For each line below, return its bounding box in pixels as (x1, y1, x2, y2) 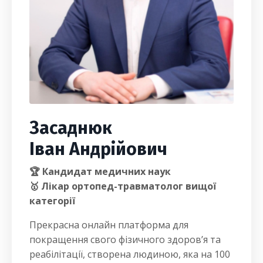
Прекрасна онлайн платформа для (29, 218, 188, 231)
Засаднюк (29, 117, 112, 139)
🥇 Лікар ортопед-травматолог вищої (29, 180, 216, 193)
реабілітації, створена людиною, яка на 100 (29, 248, 230, 261)
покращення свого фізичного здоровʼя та (29, 233, 221, 246)
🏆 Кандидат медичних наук (29, 165, 171, 178)
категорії (29, 194, 75, 207)
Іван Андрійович (29, 139, 167, 160)
